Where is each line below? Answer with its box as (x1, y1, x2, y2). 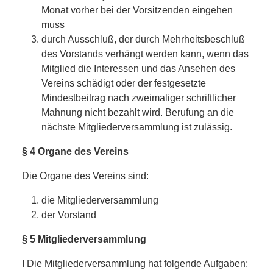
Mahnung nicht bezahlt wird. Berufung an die (41, 107, 234, 118)
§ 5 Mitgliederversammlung (22, 233, 146, 244)
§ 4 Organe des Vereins (22, 146, 129, 157)
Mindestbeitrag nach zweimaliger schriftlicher (41, 92, 236, 103)
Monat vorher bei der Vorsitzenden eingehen (41, 4, 233, 15)
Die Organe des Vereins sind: (22, 170, 149, 181)
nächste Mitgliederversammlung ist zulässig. (41, 121, 232, 132)
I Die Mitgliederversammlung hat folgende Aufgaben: (22, 258, 248, 269)
